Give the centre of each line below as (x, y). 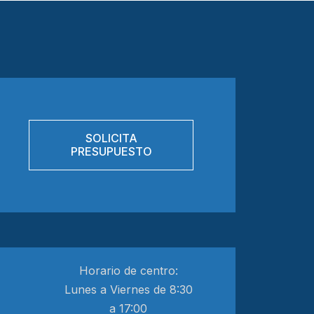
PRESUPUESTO (111, 151)
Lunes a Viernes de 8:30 (128, 289)
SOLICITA (111, 138)
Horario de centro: (128, 271)
